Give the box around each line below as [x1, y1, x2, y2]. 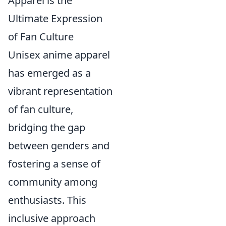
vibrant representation [8, 84, 112, 98]
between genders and [8, 139, 109, 153]
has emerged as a [8, 66, 91, 80]
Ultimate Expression [8, 12, 102, 26]
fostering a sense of [8, 157, 100, 171]
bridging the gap [8, 121, 85, 135]
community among [8, 175, 97, 189]
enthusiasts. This [8, 193, 86, 207]
